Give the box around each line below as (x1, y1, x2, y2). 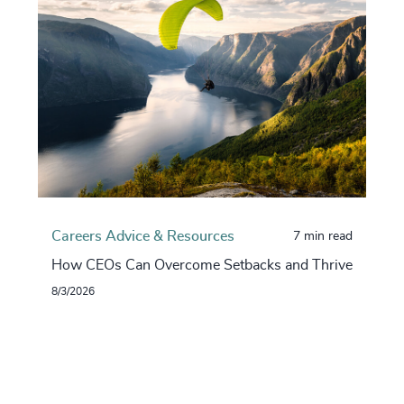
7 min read (293, 230, 353, 243)
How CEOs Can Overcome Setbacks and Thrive (51, 258, 353, 273)
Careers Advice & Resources (51, 229, 234, 244)
